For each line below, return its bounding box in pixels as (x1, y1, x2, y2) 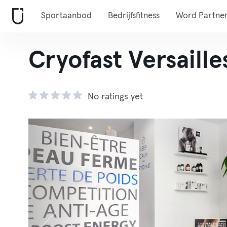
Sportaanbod (41, 12, 92, 20)
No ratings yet (88, 92, 143, 101)
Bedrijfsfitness (108, 12, 160, 20)
